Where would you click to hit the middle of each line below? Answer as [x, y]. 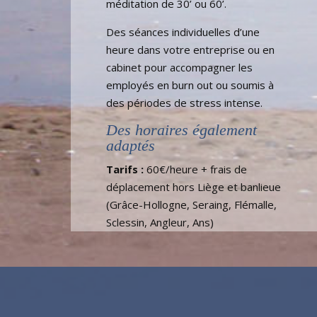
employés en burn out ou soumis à [190, 85]
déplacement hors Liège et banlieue [194, 187]
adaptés [131, 146]
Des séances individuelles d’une [183, 32]
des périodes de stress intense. [184, 103]
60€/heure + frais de [195, 169]
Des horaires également [181, 130]
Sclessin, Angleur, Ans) [160, 223]
